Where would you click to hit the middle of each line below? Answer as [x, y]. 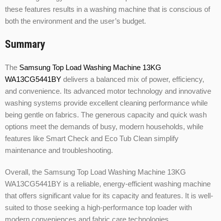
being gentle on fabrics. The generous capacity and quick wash [106, 115]
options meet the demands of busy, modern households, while [104, 127]
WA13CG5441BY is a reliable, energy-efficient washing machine [108, 184]
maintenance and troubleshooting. [59, 150]
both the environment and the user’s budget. [75, 21]
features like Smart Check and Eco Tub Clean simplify [92, 139]
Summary [25, 44]
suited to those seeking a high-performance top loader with [98, 208]
